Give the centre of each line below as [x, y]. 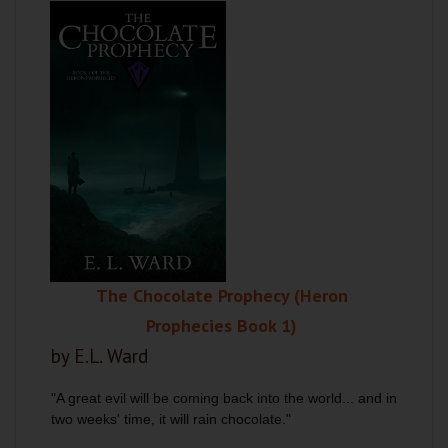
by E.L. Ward [99, 356]
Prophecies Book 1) [221, 325]
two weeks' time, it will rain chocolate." [171, 419]
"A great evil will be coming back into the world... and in [224, 398]
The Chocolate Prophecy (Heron [221, 295]
